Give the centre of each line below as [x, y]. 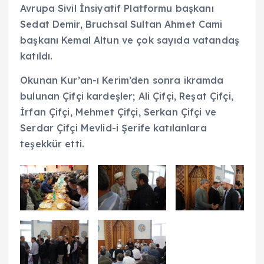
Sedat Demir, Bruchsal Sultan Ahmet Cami [121, 24]
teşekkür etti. [52, 143]
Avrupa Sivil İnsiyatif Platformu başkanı [117, 8]
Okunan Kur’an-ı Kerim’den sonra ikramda [122, 80]
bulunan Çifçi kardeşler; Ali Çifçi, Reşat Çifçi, [127, 96]
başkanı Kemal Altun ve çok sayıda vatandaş [130, 40]
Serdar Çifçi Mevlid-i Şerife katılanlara [113, 128]
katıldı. [38, 56]
